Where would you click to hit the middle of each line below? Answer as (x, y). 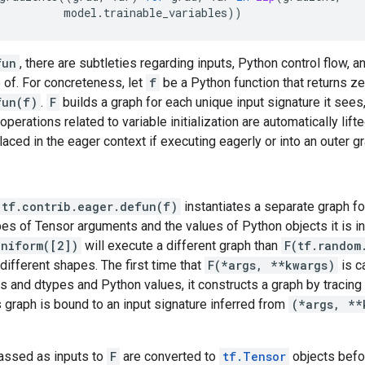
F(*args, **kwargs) (271, 265)
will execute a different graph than (181, 246)
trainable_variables (165, 13)
